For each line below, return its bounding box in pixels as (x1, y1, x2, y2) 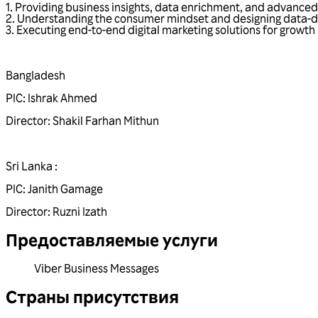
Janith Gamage (28, 181, 103, 196)
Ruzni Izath (53, 204, 107, 219)
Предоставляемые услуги (6, 228, 218, 251)
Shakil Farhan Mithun (53, 113, 159, 128)
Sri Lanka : (6, 158, 57, 173)
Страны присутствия (6, 285, 179, 307)
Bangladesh (6, 67, 67, 82)
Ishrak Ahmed (28, 90, 97, 105)
